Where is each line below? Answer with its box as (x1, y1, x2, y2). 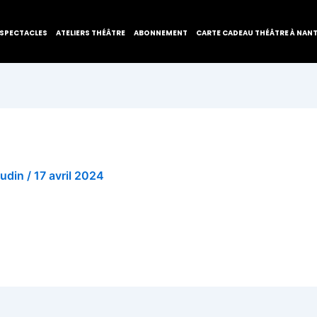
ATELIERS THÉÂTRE (56, 28, 125, 39)
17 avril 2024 (34, 168, 104, 183)
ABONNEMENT (134, 28, 188, 39)
